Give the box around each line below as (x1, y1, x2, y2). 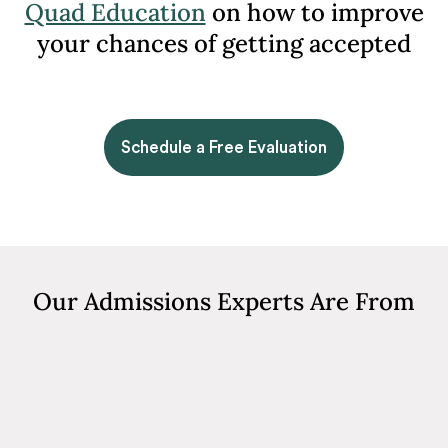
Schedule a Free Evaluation (121, 139, 327, 156)
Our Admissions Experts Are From (33, 286, 415, 317)
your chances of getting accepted (37, 28, 411, 59)
